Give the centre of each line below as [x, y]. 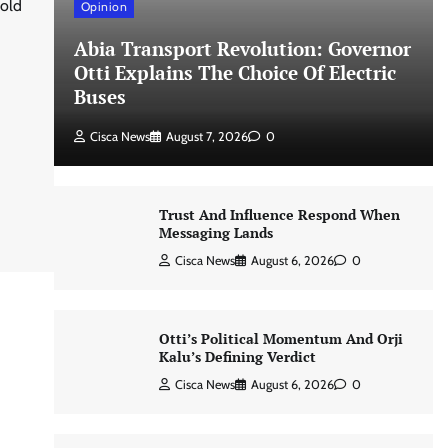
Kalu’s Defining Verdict [237, 356]
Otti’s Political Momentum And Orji [280, 338]
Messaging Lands [215, 232]
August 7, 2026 [206, 136]
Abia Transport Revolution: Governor [242, 48]
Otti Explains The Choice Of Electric [234, 72]
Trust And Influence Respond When [279, 214]
